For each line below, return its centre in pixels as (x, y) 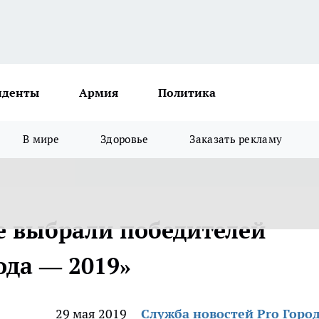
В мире (41, 139)
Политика (187, 93)
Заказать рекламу (236, 139)
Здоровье (125, 139)
